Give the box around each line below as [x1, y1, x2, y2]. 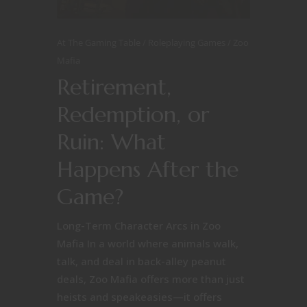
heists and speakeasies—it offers [57, 289, 222, 304]
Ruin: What [57, 127, 166, 156]
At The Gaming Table [57, 36, 143, 49]
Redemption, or [57, 100, 209, 128]
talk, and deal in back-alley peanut [57, 254, 226, 268]
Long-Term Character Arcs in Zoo [57, 218, 221, 232]
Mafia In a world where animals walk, [57, 236, 238, 250]
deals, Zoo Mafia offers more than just [57, 271, 245, 286]
